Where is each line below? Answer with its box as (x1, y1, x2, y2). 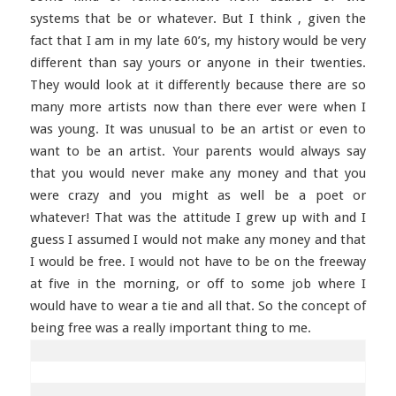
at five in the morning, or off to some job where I (29, 276, 367, 292)
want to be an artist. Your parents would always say (29, 143, 367, 159)
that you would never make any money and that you (29, 165, 367, 181)
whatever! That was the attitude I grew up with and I (29, 209, 367, 225)
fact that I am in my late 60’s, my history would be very (29, 33, 367, 49)
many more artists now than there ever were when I (29, 99, 367, 115)
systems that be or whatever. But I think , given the (29, 11, 367, 27)
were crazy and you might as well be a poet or (29, 187, 367, 203)
